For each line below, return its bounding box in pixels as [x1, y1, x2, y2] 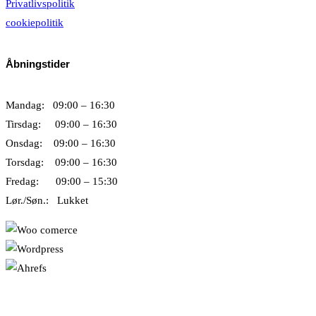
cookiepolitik [6, 16, 63, 28]
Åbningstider [6, 58, 70, 71]
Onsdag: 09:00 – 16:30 [6, 138, 116, 150]
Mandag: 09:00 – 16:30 [6, 99, 115, 111]
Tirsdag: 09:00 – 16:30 [6, 119, 117, 130]
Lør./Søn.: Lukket [6, 195, 88, 207]
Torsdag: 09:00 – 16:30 [6, 157, 117, 169]
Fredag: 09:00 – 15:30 [6, 176, 118, 188]
